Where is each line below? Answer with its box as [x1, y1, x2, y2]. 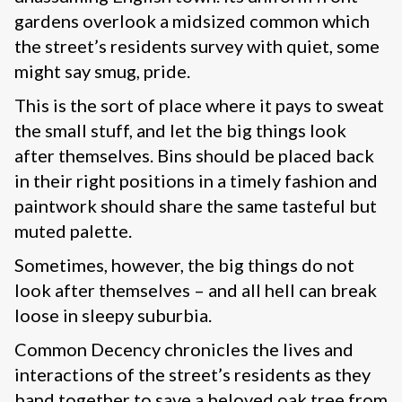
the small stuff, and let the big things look [14, 119, 346, 142]
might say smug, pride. [14, 60, 190, 83]
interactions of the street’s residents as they [14, 363, 371, 386]
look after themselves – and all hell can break [14, 279, 377, 301]
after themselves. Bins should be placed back [14, 144, 374, 167]
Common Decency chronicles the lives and [14, 338, 354, 361]
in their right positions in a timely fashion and [14, 170, 378, 192]
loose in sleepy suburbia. [14, 304, 212, 327]
